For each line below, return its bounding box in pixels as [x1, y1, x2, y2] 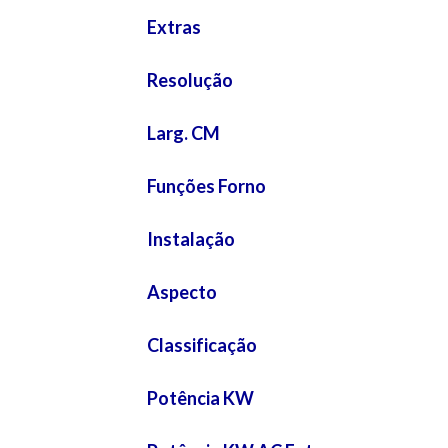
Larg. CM [147, 121, 220, 144]
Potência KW [147, 386, 254, 409]
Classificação [147, 333, 257, 356]
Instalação [147, 227, 235, 250]
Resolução [147, 68, 233, 91]
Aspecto [147, 280, 217, 303]
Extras [147, 15, 201, 38]
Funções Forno [147, 174, 266, 197]
